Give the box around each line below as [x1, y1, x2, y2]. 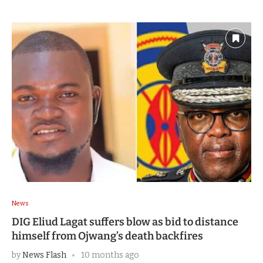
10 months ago [81, 250, 139, 261]
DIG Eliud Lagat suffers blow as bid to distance [12, 215, 238, 229]
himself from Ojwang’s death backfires [12, 230, 203, 243]
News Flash [22, 250, 66, 261]
